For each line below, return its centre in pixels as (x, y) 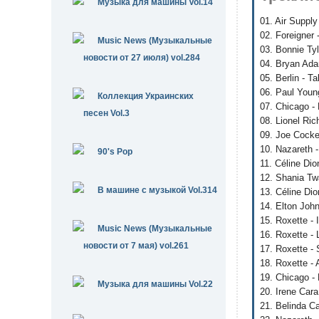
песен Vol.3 (106, 113)
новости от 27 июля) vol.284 (142, 58)
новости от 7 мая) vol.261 (136, 246)
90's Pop (115, 152)
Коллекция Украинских (146, 96)
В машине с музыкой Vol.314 (157, 190)
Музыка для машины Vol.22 (155, 284)
